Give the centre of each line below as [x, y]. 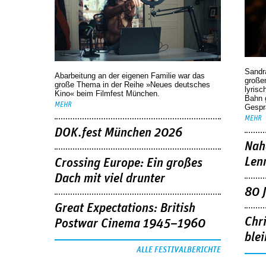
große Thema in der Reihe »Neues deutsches [132, 84]
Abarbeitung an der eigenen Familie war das [130, 75]
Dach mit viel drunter [110, 178]
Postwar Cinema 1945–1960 [130, 224]
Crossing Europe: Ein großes [129, 163]
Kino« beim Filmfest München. [107, 93]
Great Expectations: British [125, 209]
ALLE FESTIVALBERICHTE [179, 250]
